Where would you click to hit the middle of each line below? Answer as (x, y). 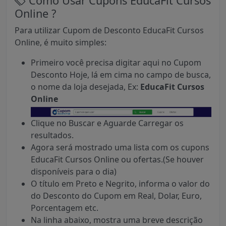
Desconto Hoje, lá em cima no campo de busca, (121, 75)
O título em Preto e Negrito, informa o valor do (120, 184)
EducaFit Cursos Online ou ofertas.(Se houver (117, 160)
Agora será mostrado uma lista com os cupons (120, 148)
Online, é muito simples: (61, 43)
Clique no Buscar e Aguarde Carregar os (107, 123)
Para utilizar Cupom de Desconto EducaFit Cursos (109, 31)
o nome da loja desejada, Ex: (86, 87)
